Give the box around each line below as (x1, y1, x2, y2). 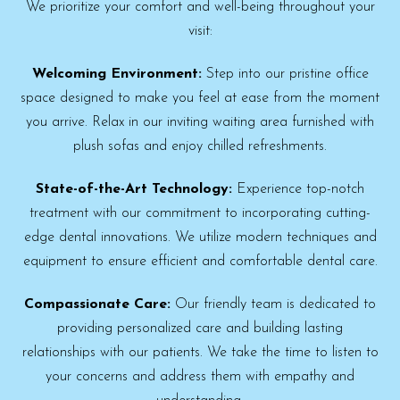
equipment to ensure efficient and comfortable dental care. (22, 254, 378, 270)
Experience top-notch (232, 182, 364, 197)
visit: (187, 24, 212, 39)
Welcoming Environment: (31, 67, 202, 82)
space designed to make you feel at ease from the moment (21, 91, 379, 106)
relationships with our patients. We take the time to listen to (21, 346, 379, 361)
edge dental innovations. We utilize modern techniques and (23, 230, 377, 246)
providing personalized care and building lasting (57, 321, 343, 337)
